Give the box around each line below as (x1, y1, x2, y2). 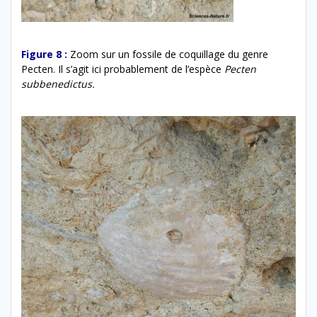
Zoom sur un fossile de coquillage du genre (70, 47, 268, 61)
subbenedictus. (21, 76, 95, 91)
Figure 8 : (21, 47, 70, 61)
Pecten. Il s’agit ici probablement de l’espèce (21, 62, 224, 76)
